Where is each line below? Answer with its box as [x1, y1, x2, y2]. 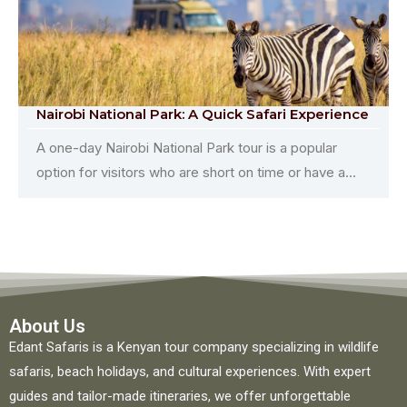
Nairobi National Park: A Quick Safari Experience [36, 104, 369, 123]
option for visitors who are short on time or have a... [36, 163, 356, 181]
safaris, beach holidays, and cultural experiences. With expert [9, 362, 371, 380]
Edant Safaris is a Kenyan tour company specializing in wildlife [9, 338, 379, 355]
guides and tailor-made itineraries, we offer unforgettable [9, 387, 351, 404]
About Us [9, 314, 85, 337]
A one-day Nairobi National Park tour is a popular [36, 138, 337, 156]
